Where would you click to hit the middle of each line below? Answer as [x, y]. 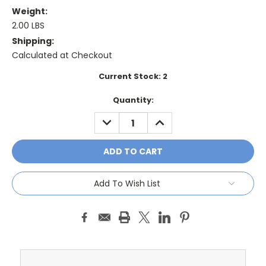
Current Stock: [131, 77]
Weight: [30, 12]
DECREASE [120, 118]
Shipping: [33, 41]
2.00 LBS [28, 26]
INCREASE [171, 118]
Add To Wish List [127, 183]
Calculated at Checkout [62, 56]
